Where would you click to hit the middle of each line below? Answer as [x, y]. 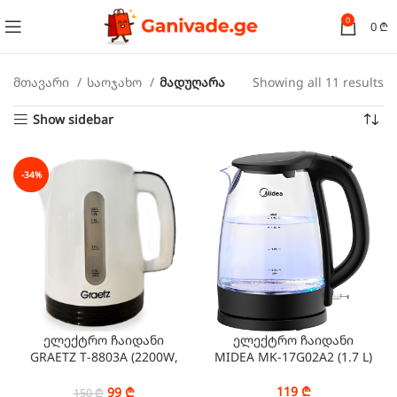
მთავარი [43, 82]
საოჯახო [116, 82]
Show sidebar [74, 119]
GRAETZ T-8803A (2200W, [104, 357]
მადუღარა [192, 82]
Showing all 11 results [318, 82]
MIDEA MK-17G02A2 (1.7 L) [293, 357]
